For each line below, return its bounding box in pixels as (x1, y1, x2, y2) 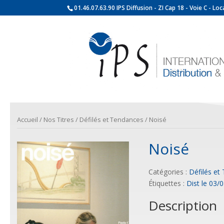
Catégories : (148, 167, 189, 177)
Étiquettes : (148, 178, 186, 188)
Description (148, 196, 217, 214)
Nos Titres (43, 115, 74, 124)
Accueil (16, 115, 38, 124)
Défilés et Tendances (79, 115, 143, 124)
